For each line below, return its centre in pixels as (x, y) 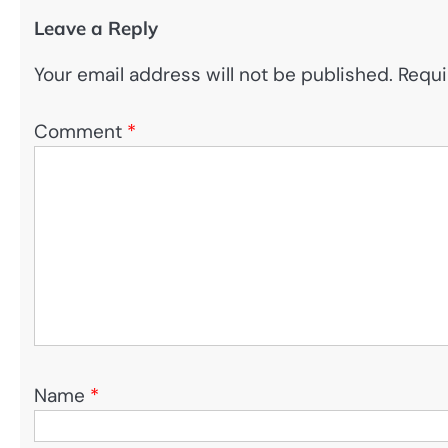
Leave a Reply (96, 28)
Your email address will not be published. (213, 75)
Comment (80, 131)
